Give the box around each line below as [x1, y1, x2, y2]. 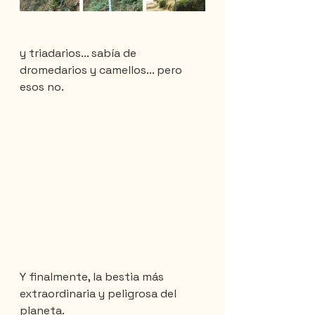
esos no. [20, 79, 64, 95]
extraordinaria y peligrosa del [20, 286, 179, 302]
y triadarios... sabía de [20, 46, 139, 61]
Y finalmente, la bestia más [20, 269, 167, 285]
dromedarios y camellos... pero [20, 63, 185, 78]
